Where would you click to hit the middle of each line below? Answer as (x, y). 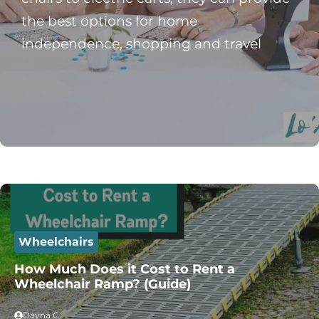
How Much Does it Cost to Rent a (125, 269)
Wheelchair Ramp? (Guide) (103, 284)
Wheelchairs (56, 242)
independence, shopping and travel (141, 43)
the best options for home (109, 21)
